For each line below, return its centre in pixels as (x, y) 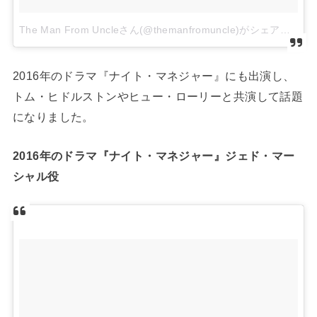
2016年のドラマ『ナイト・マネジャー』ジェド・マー (154, 156)
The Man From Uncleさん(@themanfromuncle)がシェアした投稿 (285, 30)
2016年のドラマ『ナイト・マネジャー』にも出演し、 (154, 75)
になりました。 (53, 116)
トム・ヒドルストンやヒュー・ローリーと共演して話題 (158, 96)
